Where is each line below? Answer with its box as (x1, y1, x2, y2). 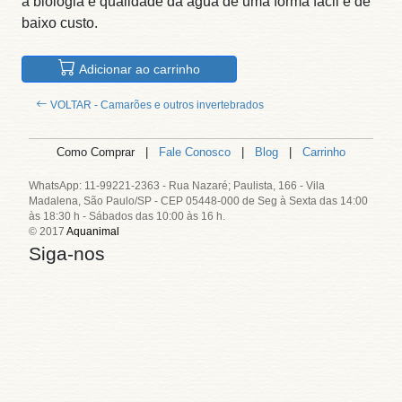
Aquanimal (66, 224, 119, 238)
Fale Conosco (159, 144, 231, 159)
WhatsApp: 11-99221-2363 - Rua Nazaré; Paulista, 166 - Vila (29, 179, 325, 192)
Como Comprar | (57, 144, 159, 159)
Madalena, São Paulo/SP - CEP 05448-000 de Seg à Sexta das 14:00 (29, 194, 368, 207)
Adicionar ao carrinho (75, 61, 200, 76)
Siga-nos (29, 242, 105, 264)
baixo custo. (22, 14, 98, 31)
